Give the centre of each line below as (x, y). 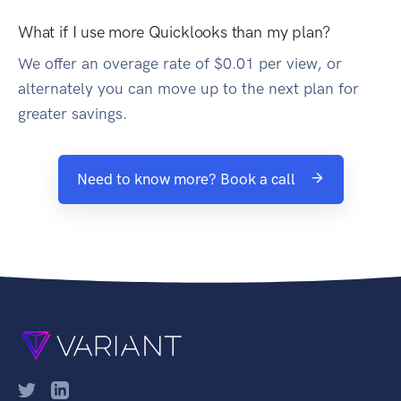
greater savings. (73, 113)
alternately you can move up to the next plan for (188, 88)
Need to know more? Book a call (188, 179)
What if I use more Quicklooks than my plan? (175, 32)
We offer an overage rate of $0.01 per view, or (180, 63)
